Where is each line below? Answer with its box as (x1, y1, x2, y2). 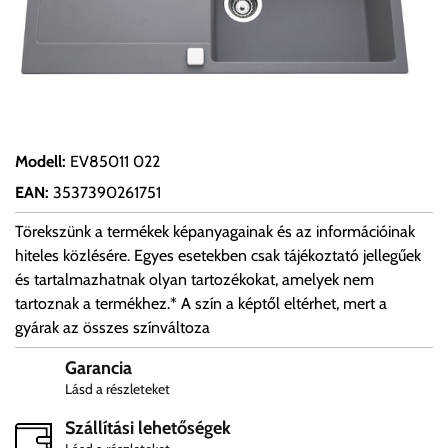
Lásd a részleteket (65, 380, 170, 399)
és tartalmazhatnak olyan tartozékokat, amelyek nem (15, 270, 374, 290)
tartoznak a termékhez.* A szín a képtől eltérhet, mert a (15, 294, 387, 314)
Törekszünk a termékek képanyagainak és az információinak (15, 222, 415, 242)
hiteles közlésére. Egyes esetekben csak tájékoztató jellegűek (15, 246, 421, 266)
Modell (15, 152, 62, 172)
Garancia (65, 357, 132, 380)
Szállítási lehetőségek (65, 417, 231, 440)
